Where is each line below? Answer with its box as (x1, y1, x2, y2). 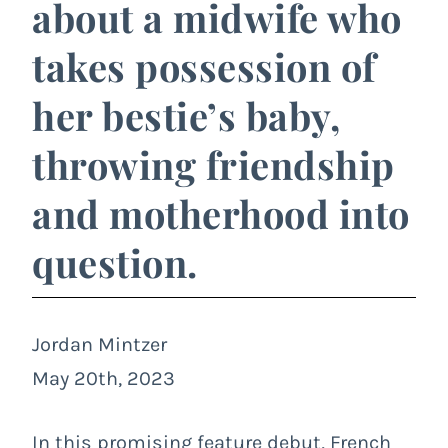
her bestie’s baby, (32, 90, 340, 142)
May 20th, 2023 (32, 367, 175, 391)
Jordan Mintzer (32, 333, 167, 357)
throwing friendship (32, 139, 395, 191)
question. (32, 237, 198, 289)
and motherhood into (32, 188, 410, 240)
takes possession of (32, 41, 376, 93)
